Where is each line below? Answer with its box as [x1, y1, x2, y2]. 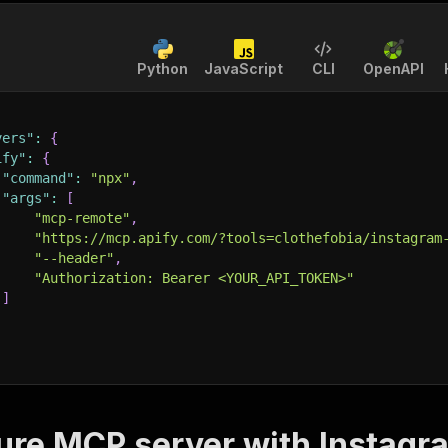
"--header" [34, 250, 114, 266]
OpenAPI [363, 60, 424, 77]
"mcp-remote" [34, 210, 130, 226]
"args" [2, 190, 50, 206]
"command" [2, 170, 74, 186]
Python [137, 60, 188, 77]
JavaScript [204, 60, 283, 77]
